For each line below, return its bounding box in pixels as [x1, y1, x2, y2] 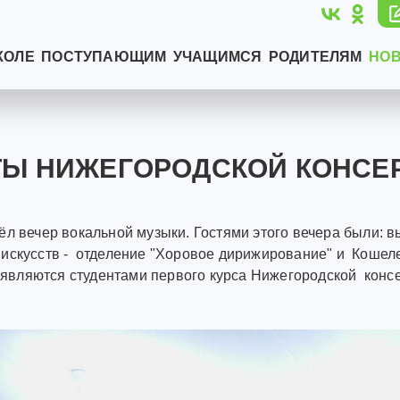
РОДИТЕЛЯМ [268, 48, 362, 64]
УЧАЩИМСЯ [172, 48, 262, 64]
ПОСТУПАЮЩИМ [41, 48, 167, 64]
